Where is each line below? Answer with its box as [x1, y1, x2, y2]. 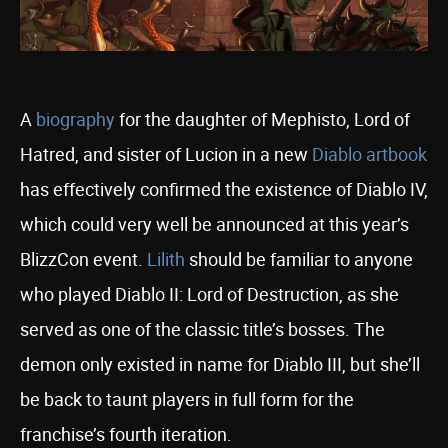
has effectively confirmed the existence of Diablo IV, [20, 177, 428, 201]
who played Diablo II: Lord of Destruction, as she [20, 282, 399, 306]
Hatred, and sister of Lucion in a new [20, 142, 312, 166]
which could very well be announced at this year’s [20, 212, 409, 236]
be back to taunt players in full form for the [20, 387, 354, 411]
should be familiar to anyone [185, 247, 413, 271]
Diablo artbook [312, 142, 427, 166]
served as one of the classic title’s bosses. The [20, 317, 385, 341]
